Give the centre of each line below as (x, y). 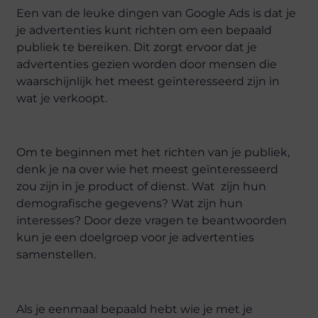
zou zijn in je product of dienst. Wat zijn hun (142, 187)
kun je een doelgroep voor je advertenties (136, 238)
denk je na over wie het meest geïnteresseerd (148, 170)
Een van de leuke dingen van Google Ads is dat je (157, 13)
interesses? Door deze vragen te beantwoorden (152, 221)
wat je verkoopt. (62, 98)
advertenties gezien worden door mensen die (147, 64)
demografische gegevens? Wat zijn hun (130, 204)
